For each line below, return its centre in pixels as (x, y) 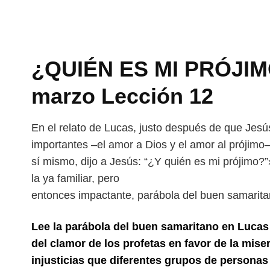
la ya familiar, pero (75, 178)
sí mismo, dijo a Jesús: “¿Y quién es (120, 162)
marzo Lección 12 (122, 96)
